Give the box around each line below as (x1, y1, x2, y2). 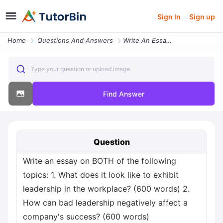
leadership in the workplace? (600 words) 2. (23, 184, 190, 194)
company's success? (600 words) (23, 212, 149, 222)
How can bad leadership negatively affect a (23, 198, 188, 208)
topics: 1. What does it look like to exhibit (23, 170, 179, 180)
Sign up (189, 12, 215, 21)
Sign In (157, 12, 181, 21)
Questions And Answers (37, 36, 113, 44)
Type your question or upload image (30, 65, 130, 73)
